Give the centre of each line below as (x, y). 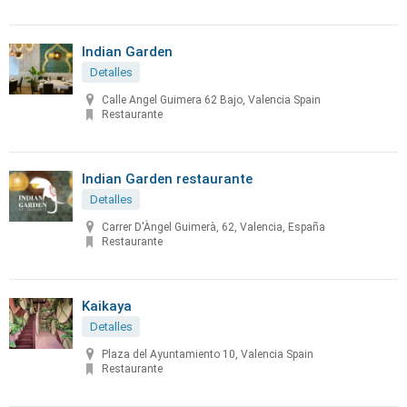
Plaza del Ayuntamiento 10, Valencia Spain (208, 355)
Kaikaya (107, 306)
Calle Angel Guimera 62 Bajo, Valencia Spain (211, 100)
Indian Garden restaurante (167, 179)
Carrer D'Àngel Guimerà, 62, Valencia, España (213, 228)
